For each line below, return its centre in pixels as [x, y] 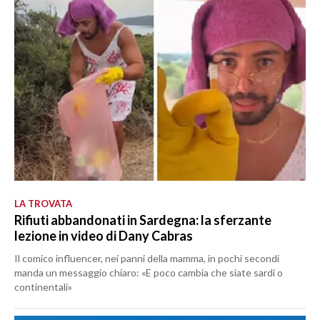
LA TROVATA [43, 204]
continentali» [43, 287]
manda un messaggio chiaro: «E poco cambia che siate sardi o [149, 273]
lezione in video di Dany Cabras [104, 236]
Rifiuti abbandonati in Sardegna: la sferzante [143, 220]
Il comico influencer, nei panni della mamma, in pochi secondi [147, 259]
